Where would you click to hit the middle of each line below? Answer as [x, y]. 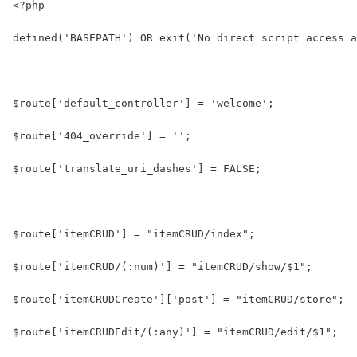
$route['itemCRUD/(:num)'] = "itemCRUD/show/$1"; [163, 266]
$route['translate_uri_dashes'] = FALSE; [137, 168]
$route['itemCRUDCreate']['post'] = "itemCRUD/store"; [178, 299]
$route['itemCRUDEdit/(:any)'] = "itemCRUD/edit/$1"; [175, 331]
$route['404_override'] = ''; [102, 135]
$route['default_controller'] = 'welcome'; [143, 103]
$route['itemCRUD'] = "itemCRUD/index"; [134, 233]
